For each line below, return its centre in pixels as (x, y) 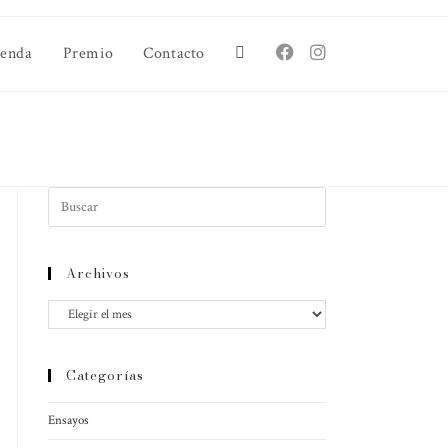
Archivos (98, 273)
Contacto (174, 53)
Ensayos (68, 421)
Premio (88, 53)
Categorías (105, 375)
